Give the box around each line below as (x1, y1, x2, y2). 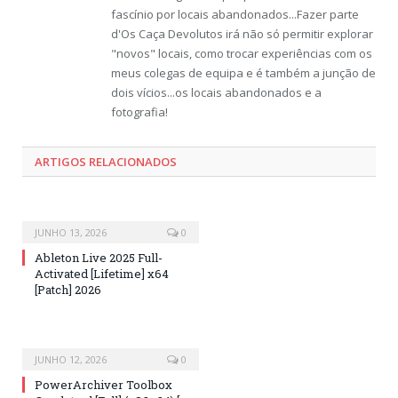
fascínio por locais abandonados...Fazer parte (111, 6, 359, 23)
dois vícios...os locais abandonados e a (111, 84, 322, 101)
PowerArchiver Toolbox (35, 377, 172, 394)
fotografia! (111, 104, 168, 121)
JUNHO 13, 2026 (35, 226, 107, 240)
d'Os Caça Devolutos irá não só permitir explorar (111, 26, 373, 43)
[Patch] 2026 (35, 282, 101, 298)
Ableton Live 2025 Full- (35, 250, 163, 267)
